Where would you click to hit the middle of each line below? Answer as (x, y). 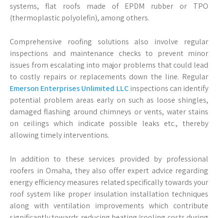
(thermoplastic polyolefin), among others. (80, 18)
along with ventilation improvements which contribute (109, 206)
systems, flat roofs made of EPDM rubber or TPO (109, 6)
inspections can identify (168, 88)
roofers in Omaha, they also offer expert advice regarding (109, 171)
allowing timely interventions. (60, 135)
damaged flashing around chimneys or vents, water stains (109, 112)
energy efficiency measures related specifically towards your (109, 182)
